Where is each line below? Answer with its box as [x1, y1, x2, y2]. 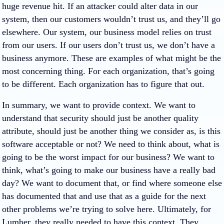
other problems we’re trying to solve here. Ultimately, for [2, 204, 211, 214]
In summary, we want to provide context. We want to [2, 100, 195, 110]
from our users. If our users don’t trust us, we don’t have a [2, 40, 215, 50]
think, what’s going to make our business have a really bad [2, 165, 215, 175]
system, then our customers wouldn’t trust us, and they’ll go [2, 14, 220, 24]
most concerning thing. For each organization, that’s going [2, 66, 214, 76]
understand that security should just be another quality [2, 113, 198, 123]
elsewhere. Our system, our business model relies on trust [2, 27, 211, 37]
